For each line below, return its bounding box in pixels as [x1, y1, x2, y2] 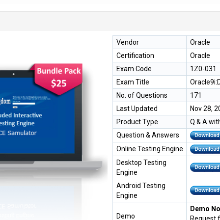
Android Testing [116, 181, 165, 190]
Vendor [116, 38, 139, 46]
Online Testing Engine [116, 144, 183, 153]
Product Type [116, 117, 158, 126]
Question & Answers [116, 131, 179, 139]
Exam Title [116, 78, 149, 86]
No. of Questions [116, 91, 167, 99]
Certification [116, 51, 154, 59]
